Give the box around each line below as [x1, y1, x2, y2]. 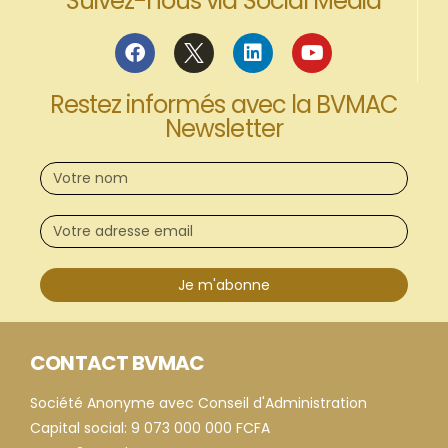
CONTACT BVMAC [30, 349, 205, 378]
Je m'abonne [178, 275, 270, 296]
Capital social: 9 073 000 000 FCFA [30, 418, 270, 439]
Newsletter [165, 112, 283, 146]
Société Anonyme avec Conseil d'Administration [30, 393, 367, 414]
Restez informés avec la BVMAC [49, 88, 399, 122]
